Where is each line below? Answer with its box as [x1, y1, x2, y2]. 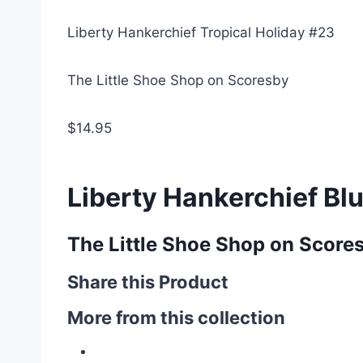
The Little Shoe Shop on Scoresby [67, 72, 288, 88]
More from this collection [67, 307, 285, 328]
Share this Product [67, 271, 228, 293]
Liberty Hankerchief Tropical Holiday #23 [67, 24, 335, 41]
